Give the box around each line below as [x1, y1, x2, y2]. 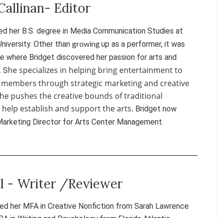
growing [72, 39, 102, 48]
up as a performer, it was [101, 39, 185, 49]
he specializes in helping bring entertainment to [8, 65, 183, 75]
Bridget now [135, 104, 177, 113]
